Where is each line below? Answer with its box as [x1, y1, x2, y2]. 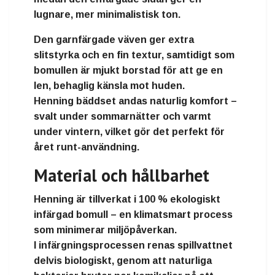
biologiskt [64, 255, 112, 266]
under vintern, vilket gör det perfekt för [34, 126, 225, 137]
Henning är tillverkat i [34, 194, 139, 205]
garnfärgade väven [56, 34, 147, 45]
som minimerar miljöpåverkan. [34, 225, 177, 236]
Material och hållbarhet [34, 164, 209, 187]
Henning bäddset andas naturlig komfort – [34, 96, 237, 107]
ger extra [147, 34, 194, 45]
